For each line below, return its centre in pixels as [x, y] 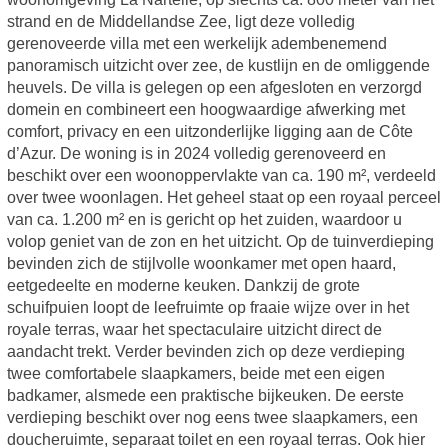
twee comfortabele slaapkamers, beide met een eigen [195, 374]
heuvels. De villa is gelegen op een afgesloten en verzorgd [214, 88]
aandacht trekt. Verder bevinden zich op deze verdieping [205, 352]
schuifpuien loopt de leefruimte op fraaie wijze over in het [207, 308]
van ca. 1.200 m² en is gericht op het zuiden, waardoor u [204, 220]
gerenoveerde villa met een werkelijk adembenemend [196, 44]
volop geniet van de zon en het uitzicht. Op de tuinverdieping [220, 242]
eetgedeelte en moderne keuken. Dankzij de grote [183, 286]
